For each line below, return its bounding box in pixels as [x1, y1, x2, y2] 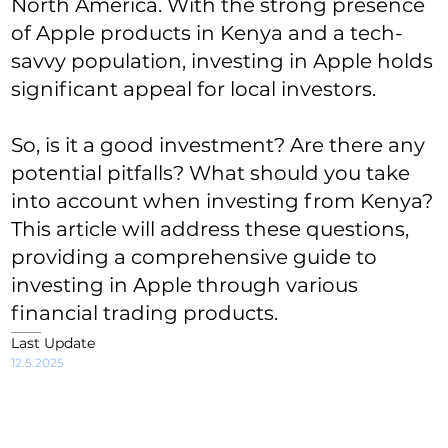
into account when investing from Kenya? [11, 189, 434, 214]
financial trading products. [11, 301, 279, 326]
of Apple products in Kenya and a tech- [11, 21, 404, 46]
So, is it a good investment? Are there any [11, 133, 426, 158]
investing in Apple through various [11, 273, 359, 298]
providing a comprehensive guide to [11, 245, 378, 270]
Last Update [11, 334, 96, 353]
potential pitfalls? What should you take [11, 161, 411, 186]
